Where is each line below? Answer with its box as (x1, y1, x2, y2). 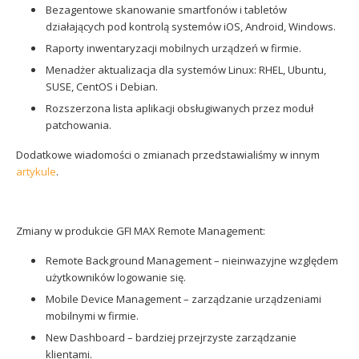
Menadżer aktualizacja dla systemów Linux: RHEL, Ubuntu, (46, 63, 326, 77)
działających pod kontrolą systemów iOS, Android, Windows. (46, 19, 336, 34)
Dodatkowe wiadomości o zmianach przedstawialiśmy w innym (16, 147, 320, 162)
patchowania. (46, 118, 111, 132)
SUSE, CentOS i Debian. (46, 79, 158, 94)
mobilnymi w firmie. (46, 309, 139, 323)
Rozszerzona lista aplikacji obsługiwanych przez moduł (46, 101, 313, 115)
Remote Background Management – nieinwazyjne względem (46, 253, 338, 268)
